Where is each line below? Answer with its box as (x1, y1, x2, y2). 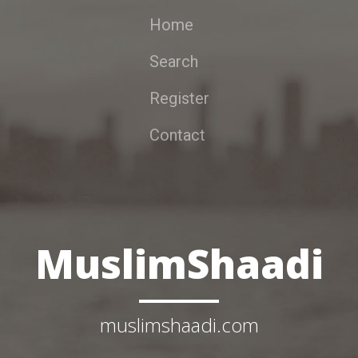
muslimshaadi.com (99, 312, 259, 338)
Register (149, 89, 209, 108)
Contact (149, 125, 205, 145)
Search (149, 52, 198, 71)
